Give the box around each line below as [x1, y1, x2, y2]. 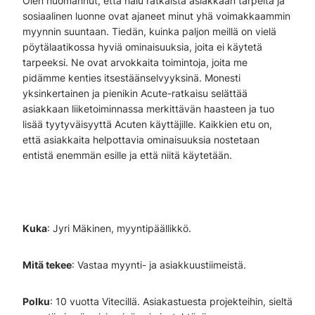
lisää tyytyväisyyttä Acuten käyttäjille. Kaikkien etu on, [22, 118, 272, 130]
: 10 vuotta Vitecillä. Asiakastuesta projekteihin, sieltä [50, 295, 292, 307]
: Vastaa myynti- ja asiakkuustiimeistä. [72, 259, 246, 271]
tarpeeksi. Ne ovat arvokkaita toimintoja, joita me [22, 56, 247, 68]
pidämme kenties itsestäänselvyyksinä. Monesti [22, 72, 240, 84]
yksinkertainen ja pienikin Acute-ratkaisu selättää [22, 87, 247, 99]
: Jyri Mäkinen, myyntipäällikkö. [47, 222, 191, 234]
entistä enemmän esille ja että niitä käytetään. [22, 149, 232, 161]
